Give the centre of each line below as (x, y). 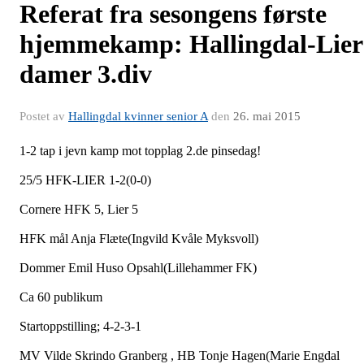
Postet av (44, 116)
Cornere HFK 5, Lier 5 (79, 209)
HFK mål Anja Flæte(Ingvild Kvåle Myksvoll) (139, 238)
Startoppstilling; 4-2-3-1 (80, 326)
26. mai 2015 (267, 116)
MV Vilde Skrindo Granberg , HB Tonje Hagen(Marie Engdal (180, 355)
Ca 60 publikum (61, 297)
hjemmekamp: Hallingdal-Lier (191, 43)
